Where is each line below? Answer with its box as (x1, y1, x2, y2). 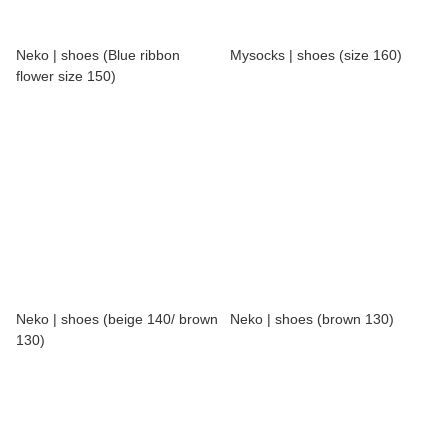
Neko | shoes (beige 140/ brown (16, 311, 218, 328)
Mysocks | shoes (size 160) (230, 47, 402, 64)
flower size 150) (16, 68, 116, 85)
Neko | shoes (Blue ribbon (16, 47, 180, 64)
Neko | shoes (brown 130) (230, 311, 394, 328)
